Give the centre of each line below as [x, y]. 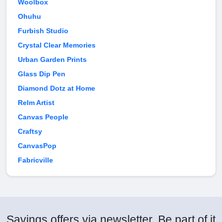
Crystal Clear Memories [57, 45]
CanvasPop [37, 146]
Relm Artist [36, 103]
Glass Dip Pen [42, 74]
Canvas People [43, 117]
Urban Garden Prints [52, 60]
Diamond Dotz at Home [56, 88]
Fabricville [35, 160]
